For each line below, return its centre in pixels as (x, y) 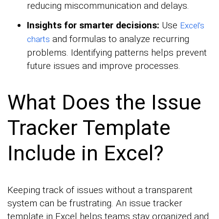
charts (38, 39)
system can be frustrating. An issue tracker (95, 203)
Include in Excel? (86, 153)
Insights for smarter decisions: (94, 25)
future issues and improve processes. (104, 66)
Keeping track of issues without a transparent (100, 190)
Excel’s (192, 25)
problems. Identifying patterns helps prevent (117, 52)
